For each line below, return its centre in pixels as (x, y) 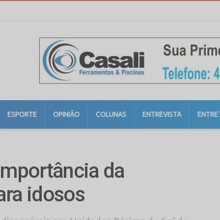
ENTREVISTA (162, 114)
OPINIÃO (66, 114)
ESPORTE (22, 114)
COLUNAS (111, 114)
